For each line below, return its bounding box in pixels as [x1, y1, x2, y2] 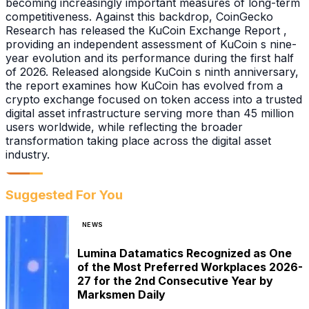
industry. [6, 147, 50, 161]
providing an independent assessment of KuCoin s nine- [6, 37, 297, 51]
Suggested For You [6, 187, 123, 203]
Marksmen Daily [77, 287, 166, 301]
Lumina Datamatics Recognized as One [77, 246, 292, 260]
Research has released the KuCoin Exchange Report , [6, 23, 287, 37]
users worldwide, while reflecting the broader [6, 119, 243, 134]
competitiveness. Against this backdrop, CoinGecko [6, 9, 273, 23]
